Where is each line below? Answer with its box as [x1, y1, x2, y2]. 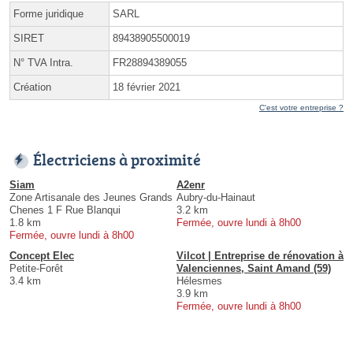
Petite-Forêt [9, 262, 63, 275]
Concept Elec [9, 250, 74, 262]
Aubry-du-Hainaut [176, 191, 255, 204]
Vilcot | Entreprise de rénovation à [176, 250, 344, 262]
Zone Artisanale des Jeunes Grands [9, 191, 173, 204]
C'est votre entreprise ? [259, 103, 344, 113]
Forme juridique [13, 8, 84, 20]
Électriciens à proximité [33, 148, 201, 171]
